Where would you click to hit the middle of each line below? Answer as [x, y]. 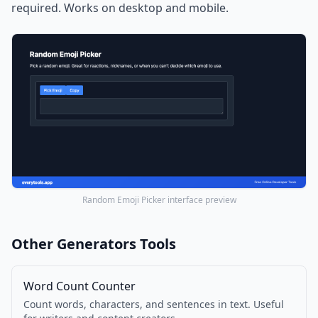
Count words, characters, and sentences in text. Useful [154, 305]
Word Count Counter [79, 286]
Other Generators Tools [94, 244]
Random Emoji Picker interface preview [159, 200]
